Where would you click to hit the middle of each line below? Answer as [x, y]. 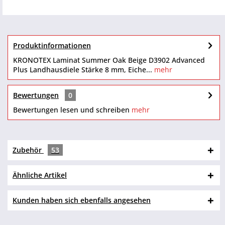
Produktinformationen [52, 45]
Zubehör [28, 150]
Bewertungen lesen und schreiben [71, 110]
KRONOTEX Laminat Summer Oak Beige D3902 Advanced [109, 60]
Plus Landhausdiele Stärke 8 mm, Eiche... [83, 70]
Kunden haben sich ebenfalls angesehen [82, 200]
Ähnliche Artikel [40, 175]
